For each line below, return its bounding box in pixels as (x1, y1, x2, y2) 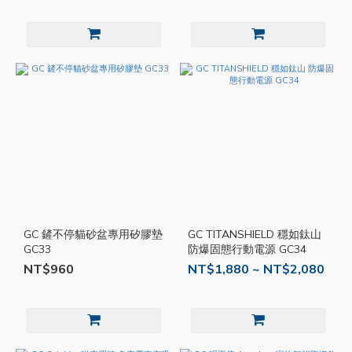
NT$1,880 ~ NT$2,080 (188, 261, 324, 277)
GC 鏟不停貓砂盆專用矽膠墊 (24, 227, 163, 241)
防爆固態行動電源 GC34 (188, 242, 306, 256)
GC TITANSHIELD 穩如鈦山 (188, 227, 321, 241)
